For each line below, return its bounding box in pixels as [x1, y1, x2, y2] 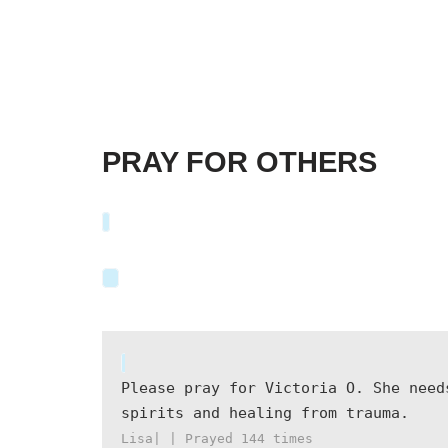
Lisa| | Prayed [120, 430, 241, 446]
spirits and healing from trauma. [120, 403, 409, 422]
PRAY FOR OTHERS [102, 146, 377, 178]
